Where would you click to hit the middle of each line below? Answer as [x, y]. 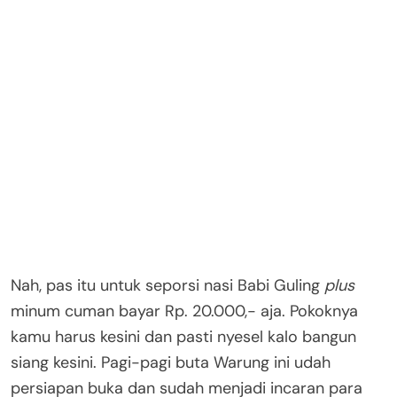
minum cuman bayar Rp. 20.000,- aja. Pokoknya [184, 311]
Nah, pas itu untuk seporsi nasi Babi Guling [167, 286]
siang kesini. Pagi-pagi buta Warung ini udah [171, 363]
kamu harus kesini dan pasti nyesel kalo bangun [183, 337]
